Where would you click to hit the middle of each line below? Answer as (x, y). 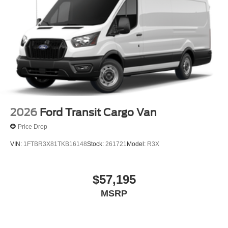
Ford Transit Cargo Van (98, 113)
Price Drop (33, 126)
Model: (137, 144)
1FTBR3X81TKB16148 (55, 144)
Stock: (96, 144)
